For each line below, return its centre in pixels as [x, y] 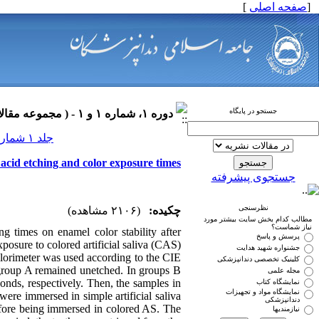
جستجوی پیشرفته [253, 177]
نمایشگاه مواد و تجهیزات [263, 292]
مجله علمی [284, 270]
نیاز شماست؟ [292, 227]
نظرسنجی [253, 208]
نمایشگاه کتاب [278, 282]
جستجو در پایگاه [253, 111]
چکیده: [165, 210]
